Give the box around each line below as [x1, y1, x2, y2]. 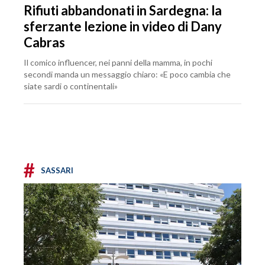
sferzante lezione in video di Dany [24, 18, 222, 34]
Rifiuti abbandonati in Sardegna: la [24, 2, 222, 18]
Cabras [24, 34, 65, 50]
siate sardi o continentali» [24, 80, 118, 91]
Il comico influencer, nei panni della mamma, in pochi [24, 57, 212, 67]
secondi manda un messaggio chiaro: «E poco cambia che [24, 69, 231, 79]
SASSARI [41, 165, 73, 175]
